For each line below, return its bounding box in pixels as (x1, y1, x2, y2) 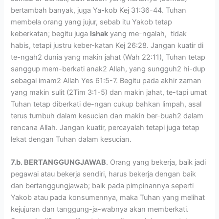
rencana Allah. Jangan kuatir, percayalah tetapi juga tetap (11, 123, 200, 132)
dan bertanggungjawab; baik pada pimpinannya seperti (11, 181, 194, 191)
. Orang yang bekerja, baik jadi (106, 158, 206, 167)
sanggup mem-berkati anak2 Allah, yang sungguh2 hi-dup (11, 65, 206, 73)
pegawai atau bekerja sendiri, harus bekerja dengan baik (11, 170, 197, 179)
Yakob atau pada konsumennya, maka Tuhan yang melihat (11, 193, 205, 202)
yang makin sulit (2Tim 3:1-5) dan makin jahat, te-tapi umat (11, 88, 207, 97)
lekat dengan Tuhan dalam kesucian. (11, 135, 132, 144)
